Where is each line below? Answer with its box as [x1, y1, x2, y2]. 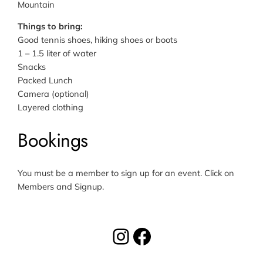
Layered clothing [18, 102, 84, 113]
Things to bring [18, 21, 81, 32]
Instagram [110, 222, 211, 249]
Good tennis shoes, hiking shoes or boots [18, 34, 178, 46]
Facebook [131, 222, 226, 249]
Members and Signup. [18, 181, 104, 193]
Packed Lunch [18, 75, 73, 86]
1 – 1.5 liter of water [18, 48, 97, 59]
